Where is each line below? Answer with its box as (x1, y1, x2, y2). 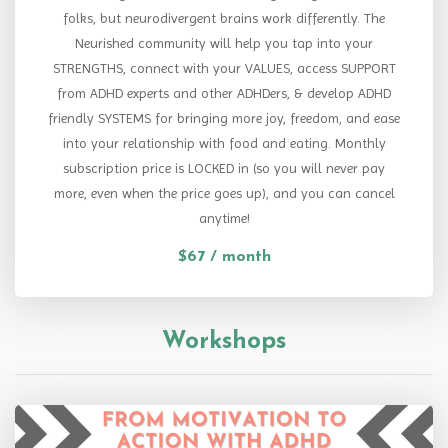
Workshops (162, 330, 286, 355)
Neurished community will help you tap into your (75, 35, 373, 52)
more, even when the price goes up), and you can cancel (53, 185, 395, 202)
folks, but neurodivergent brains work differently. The (63, 10, 385, 27)
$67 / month (177, 249, 271, 266)
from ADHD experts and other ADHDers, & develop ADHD (57, 85, 391, 102)
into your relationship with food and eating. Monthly (62, 135, 386, 152)
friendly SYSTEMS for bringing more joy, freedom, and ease (48, 110, 400, 127)
